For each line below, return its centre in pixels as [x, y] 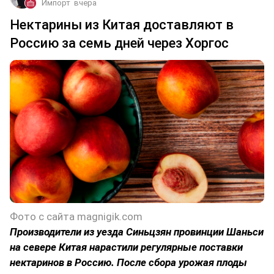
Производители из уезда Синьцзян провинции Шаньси [137, 231]
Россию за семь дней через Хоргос [119, 43]
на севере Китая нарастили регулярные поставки [126, 247]
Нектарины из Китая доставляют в [122, 24]
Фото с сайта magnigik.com [76, 216]
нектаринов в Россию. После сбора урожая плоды [128, 262]
